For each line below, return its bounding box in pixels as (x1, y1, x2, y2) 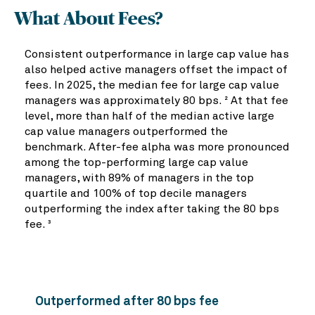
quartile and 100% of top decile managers (25, 188, 247, 200)
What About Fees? (14, 10, 163, 29)
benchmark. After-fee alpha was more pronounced (25, 141, 290, 153)
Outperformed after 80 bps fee (35, 295, 219, 309)
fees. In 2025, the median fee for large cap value (25, 79, 279, 91)
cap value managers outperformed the (25, 126, 228, 138)
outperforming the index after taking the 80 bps (25, 203, 279, 215)
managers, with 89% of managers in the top (25, 172, 254, 184)
